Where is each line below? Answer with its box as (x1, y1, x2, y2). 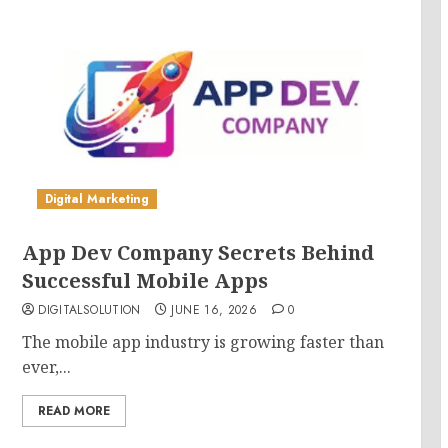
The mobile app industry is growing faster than (22, 331, 385, 353)
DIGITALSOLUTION (38, 301, 141, 319)
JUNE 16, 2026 (171, 301, 258, 319)
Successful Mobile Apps (22, 267, 269, 294)
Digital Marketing (45, 190, 150, 208)
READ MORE (38, 402, 111, 420)
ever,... (22, 356, 72, 378)
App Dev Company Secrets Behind (22, 239, 375, 266)
